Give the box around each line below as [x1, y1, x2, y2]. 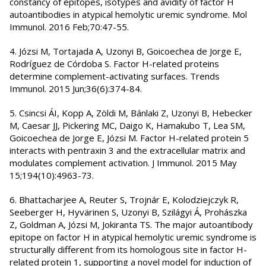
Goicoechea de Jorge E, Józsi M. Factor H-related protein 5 [9, 132, 249, 144]
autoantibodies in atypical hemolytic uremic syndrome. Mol [9, 8, 247, 21]
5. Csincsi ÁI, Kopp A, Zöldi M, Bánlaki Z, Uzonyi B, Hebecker [9, 107, 252, 119]
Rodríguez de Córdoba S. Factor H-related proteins [9, 58, 219, 70]
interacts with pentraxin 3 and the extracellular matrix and [9, 144, 245, 157]
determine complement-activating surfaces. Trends [9, 70, 220, 83]
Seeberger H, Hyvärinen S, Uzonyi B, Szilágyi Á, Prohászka [9, 206, 247, 218]
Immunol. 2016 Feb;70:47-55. [9, 21, 129, 33]
